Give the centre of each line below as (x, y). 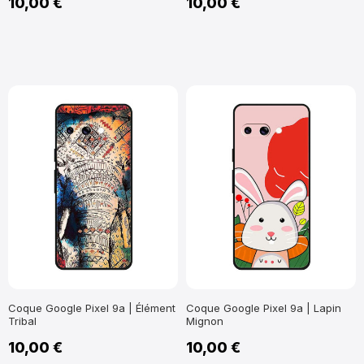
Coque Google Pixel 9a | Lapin (264, 308)
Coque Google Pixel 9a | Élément (92, 308)
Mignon (205, 321)
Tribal (22, 321)
